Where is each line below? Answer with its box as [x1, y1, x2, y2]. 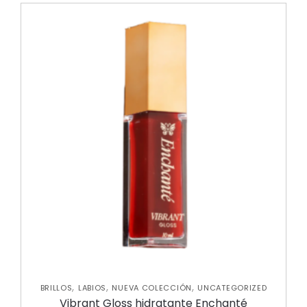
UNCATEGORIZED [197, 282, 267, 293]
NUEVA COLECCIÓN [112, 282, 192, 293]
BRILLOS [40, 282, 73, 293]
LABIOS [77, 282, 107, 293]
